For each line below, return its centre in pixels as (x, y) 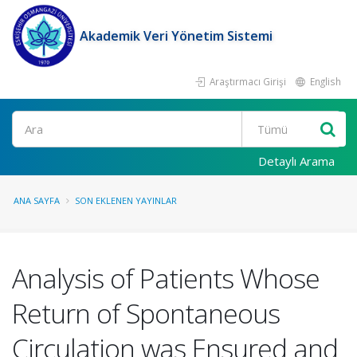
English (324, 81)
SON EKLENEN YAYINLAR (126, 200)
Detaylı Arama (296, 161)
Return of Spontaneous (146, 313)
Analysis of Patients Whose (166, 278)
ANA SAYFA (37, 200)
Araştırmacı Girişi (247, 81)
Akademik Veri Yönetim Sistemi (176, 36)
